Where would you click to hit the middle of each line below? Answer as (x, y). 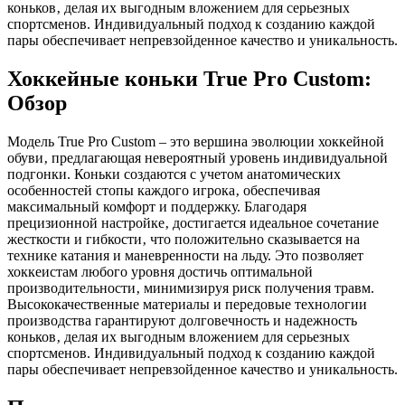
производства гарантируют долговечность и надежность (182, 320)
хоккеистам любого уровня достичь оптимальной (160, 271)
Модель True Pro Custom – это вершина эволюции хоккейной (196, 141)
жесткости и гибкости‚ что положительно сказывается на (184, 239)
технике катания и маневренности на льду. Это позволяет (185, 255)
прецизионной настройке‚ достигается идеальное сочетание (193, 222)
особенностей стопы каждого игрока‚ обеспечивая (164, 190)
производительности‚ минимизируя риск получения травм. (191, 287)
